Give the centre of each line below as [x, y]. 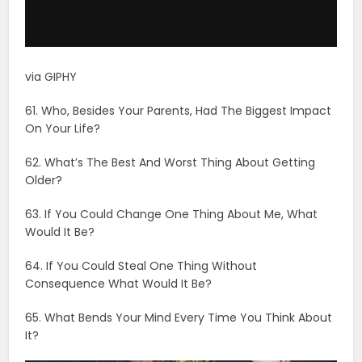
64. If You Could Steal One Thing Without [141, 72]
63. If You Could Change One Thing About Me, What [172, 20]
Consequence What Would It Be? [119, 89]
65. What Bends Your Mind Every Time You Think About [179, 123]
